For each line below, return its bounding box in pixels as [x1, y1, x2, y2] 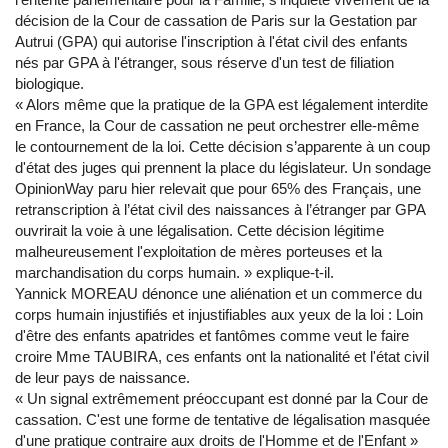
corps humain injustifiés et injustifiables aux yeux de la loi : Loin [15, 306, 423, 323]
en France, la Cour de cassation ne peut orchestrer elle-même [15, 117, 419, 134]
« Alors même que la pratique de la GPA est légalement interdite [15, 96, 428, 113]
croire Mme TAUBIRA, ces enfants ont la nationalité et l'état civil [15, 348, 429, 365]
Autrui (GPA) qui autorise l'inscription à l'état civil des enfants [15, 33, 408, 50]
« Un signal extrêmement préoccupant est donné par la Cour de [15, 390, 428, 407]
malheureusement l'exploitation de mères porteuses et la [15, 243, 382, 260]
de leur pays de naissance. [15, 369, 190, 386]
